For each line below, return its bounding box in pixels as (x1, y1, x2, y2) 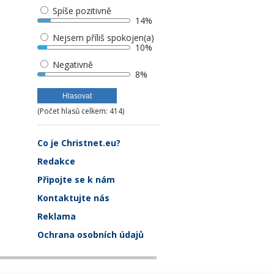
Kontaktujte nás (37, 192, 109, 204)
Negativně (50, 59, 93, 70)
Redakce (37, 155, 75, 167)
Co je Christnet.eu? (37, 137, 120, 149)
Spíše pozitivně (50, 5, 111, 17)
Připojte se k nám (37, 174, 115, 185)
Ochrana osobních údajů (37, 229, 144, 240)
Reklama (37, 210, 76, 222)
